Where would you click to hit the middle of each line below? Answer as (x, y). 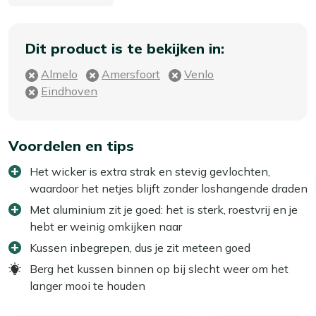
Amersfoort (131, 74)
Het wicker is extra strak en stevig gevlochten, (150, 171)
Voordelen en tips (71, 145)
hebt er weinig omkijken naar (106, 226)
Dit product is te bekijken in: (125, 48)
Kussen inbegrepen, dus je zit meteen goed (140, 247)
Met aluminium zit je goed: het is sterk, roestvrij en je (164, 209)
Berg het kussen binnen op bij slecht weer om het (159, 268)
